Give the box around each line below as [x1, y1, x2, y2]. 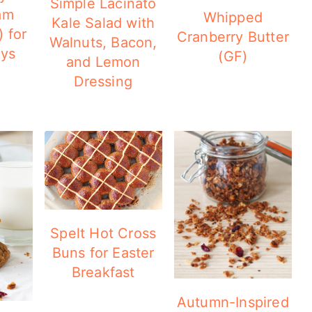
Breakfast [71, 263, 135, 281]
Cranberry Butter [176, 28, 289, 45]
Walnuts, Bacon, [49, 34, 157, 51]
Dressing [74, 73, 132, 90]
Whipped [203, 8, 263, 26]
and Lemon [65, 54, 141, 70]
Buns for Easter [52, 244, 155, 261]
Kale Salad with [52, 15, 155, 31]
